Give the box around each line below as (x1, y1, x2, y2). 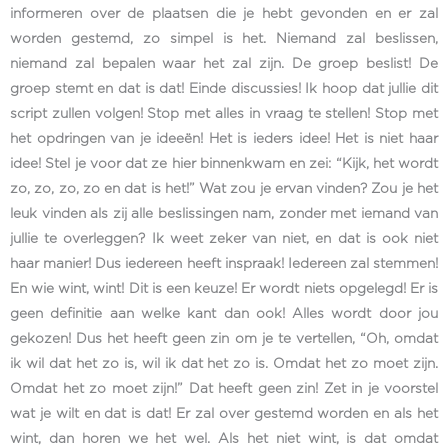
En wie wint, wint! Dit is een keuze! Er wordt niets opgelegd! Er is (10, 282, 438, 297)
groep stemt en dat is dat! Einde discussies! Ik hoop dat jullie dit (10, 82, 438, 97)
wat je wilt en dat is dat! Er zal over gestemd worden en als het (10, 407, 438, 422)
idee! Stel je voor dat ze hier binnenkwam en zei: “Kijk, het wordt (10, 157, 438, 172)
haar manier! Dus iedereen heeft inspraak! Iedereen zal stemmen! (10, 257, 438, 272)
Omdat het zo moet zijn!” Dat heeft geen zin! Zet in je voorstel (10, 382, 438, 397)
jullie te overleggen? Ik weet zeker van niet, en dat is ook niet (10, 232, 438, 247)
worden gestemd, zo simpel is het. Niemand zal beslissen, (10, 32, 438, 47)
